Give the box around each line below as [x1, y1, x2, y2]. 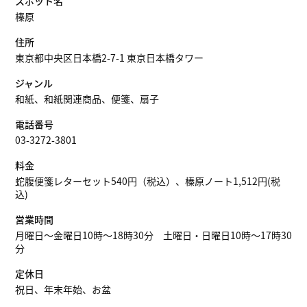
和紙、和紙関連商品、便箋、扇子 [15, 92, 159, 106]
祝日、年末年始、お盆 [15, 282, 111, 296]
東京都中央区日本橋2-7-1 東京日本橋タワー [15, 51, 204, 64]
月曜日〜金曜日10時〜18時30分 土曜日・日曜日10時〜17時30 [15, 228, 292, 242]
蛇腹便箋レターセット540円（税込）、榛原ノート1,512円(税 [15, 174, 280, 188]
